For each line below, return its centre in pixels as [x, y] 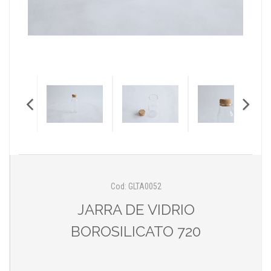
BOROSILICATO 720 [136, 231]
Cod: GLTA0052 [136, 186]
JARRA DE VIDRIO [136, 210]
